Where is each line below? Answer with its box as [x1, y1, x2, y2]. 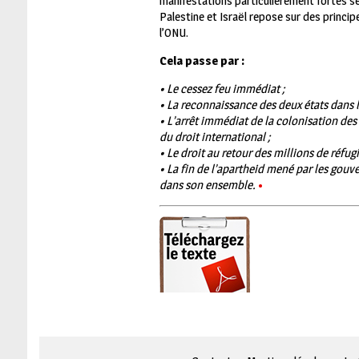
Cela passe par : [159, 52, 244, 68]
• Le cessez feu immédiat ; [159, 80, 285, 96]
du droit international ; [159, 128, 271, 144]
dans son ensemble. [159, 176, 256, 192]
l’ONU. [159, 24, 188, 40]
